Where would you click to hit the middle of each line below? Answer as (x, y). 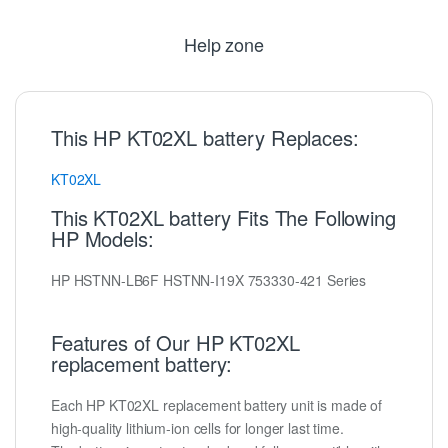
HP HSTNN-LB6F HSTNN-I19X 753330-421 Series (209, 279)
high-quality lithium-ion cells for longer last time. (197, 428)
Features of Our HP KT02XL (175, 342)
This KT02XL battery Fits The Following (223, 217)
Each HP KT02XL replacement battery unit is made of (216, 405)
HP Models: (102, 238)
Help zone (224, 43)
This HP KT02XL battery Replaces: (205, 137)
